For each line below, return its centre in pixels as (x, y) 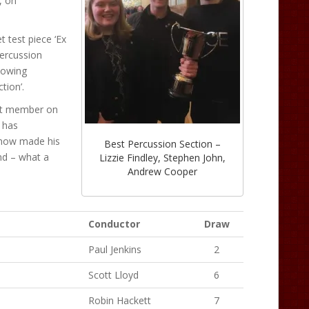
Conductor (114, 223)
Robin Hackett (120, 300)
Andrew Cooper (162, 172)
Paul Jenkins (115, 249)
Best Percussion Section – (162, 144)
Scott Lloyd (113, 275)
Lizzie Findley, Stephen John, (162, 158)
